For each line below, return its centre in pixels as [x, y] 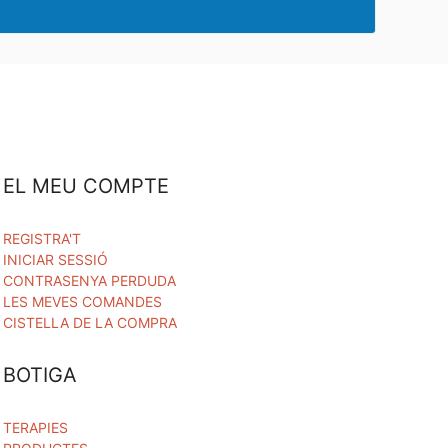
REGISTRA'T [41, 238]
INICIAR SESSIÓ [55, 259]
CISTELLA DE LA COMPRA [89, 322]
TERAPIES [35, 427]
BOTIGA [39, 375]
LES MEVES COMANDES [82, 301]
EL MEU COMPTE [85, 186]
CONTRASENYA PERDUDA [89, 280]
